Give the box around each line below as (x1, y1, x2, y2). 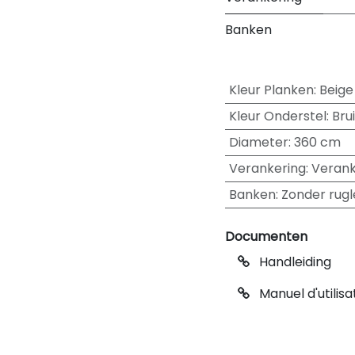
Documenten (225, 227, 307, 246)
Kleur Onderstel (228, 107, 326, 125)
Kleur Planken (228, 81, 314, 99)
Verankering (228, 159, 306, 177)
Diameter (228, 133, 288, 151)
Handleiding (256, 253, 331, 271)
